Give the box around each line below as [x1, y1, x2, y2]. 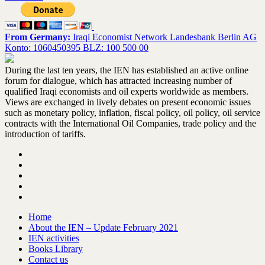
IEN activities [28, 233, 79, 244]
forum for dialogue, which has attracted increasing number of [5, 76, 232, 86]
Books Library [28, 244, 83, 254]
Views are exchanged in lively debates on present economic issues [5, 97, 251, 108]
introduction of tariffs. [5, 129, 86, 140]
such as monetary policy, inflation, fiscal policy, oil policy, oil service [5, 108, 260, 118]
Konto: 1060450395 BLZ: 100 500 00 [5, 43, 148, 53]
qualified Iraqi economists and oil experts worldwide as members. [5, 86, 248, 97]
